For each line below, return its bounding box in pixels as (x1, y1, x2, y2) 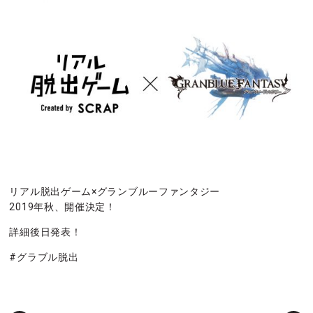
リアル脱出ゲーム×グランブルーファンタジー (9, 186, 221, 198)
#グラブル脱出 (9, 252, 79, 263)
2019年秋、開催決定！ (9, 201, 116, 213)
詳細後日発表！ (9, 226, 82, 238)
